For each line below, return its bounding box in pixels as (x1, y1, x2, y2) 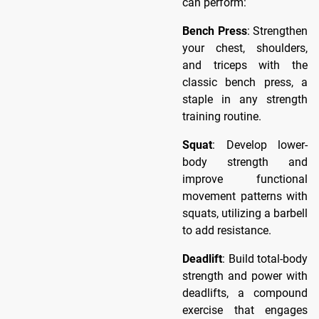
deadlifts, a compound (182, 286, 308, 300)
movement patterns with (182, 189, 308, 203)
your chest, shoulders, (182, 41, 308, 55)
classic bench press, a (182, 75, 308, 89)
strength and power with (182, 268, 308, 283)
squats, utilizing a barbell (182, 206, 308, 220)
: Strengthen (246, 23, 308, 38)
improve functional (182, 172, 308, 186)
